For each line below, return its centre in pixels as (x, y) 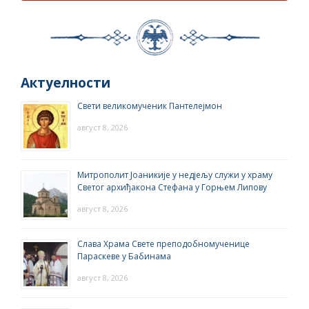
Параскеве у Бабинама (124, 256)
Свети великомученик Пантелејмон (150, 106)
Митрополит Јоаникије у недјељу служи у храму (175, 175)
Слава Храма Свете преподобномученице (163, 243)
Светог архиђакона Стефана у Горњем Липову (172, 187)
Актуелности (66, 82)
